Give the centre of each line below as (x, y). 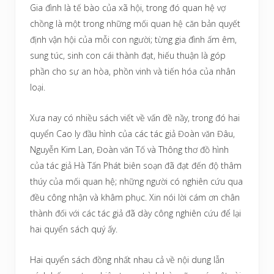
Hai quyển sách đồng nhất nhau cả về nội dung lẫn (127, 259)
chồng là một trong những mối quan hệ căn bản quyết (135, 23)
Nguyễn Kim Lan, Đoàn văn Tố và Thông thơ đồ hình (129, 149)
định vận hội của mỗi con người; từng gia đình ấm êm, (133, 39)
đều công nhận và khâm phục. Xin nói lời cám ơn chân (135, 197)
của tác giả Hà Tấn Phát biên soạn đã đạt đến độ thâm (136, 165)
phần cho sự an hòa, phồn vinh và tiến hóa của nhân (133, 71)
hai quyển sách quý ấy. (74, 229)
